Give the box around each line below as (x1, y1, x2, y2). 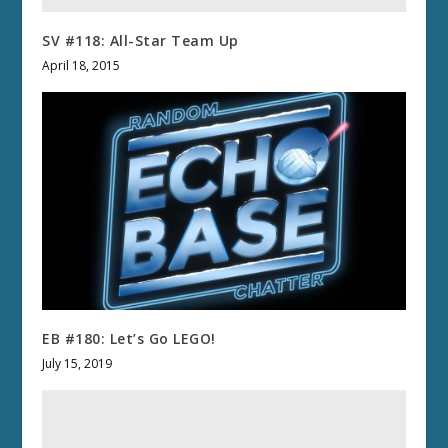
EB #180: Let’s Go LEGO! (42, 328, 216, 348)
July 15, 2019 (42, 354, 113, 372)
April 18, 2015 (42, 56, 121, 74)
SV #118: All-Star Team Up (42, 30, 239, 50)
